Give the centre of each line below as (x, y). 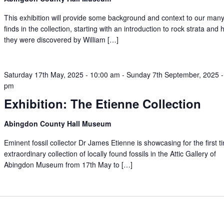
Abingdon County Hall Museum (58, 123)
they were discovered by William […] (61, 39)
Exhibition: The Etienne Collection (103, 103)
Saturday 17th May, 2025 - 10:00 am (62, 74)
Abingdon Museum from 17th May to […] (68, 164)
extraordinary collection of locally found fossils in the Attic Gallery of (110, 153)
